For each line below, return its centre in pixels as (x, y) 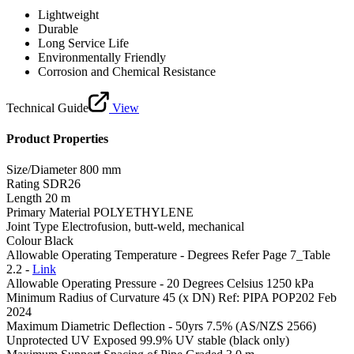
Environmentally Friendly (102, 57)
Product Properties (57, 139)
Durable (58, 28)
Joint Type (32, 227)
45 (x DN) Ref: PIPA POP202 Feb (250, 298)
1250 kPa (290, 284)
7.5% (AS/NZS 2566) (261, 326)
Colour (24, 241)
